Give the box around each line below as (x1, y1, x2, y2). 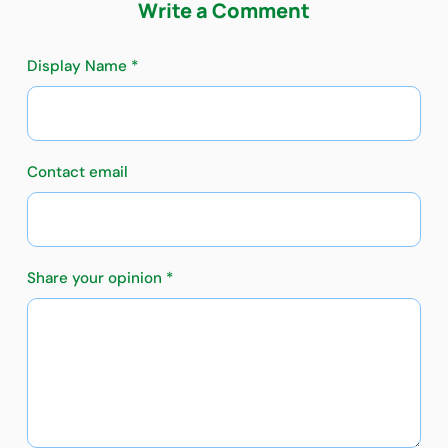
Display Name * (27, 56, 138, 77)
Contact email (27, 162, 128, 183)
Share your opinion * (27, 268, 173, 289)
